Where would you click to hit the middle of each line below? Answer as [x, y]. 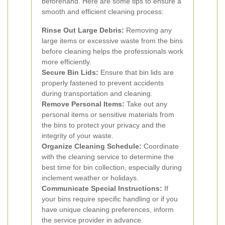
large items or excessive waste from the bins [112, 41]
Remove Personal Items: [83, 104]
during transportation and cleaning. [97, 93]
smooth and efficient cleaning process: [103, 12]
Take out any [146, 104]
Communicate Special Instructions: [102, 188]
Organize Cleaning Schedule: [92, 146]
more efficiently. [67, 62]
